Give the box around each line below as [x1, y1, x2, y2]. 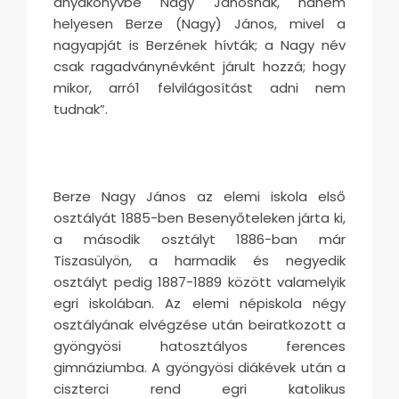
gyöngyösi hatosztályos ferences [53, 336, 346, 355]
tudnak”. [53, 99, 108, 118]
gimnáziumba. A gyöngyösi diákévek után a [53, 357, 346, 377]
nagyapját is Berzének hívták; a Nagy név [53, 35, 346, 54]
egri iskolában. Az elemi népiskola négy [53, 293, 346, 313]
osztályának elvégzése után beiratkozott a [53, 314, 346, 334]
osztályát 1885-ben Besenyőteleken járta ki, [53, 208, 346, 227]
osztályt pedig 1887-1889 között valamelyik [53, 272, 346, 291]
